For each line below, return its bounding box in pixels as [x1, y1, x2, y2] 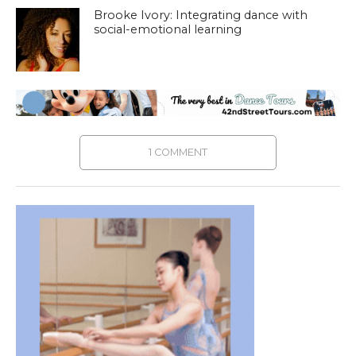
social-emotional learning [94, 21, 242, 37]
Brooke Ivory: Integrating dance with [94, 7, 308, 22]
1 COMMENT [148, 145, 207, 158]
